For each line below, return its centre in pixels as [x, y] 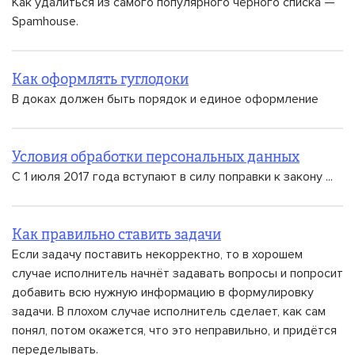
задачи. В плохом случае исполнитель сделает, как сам [169, 311]
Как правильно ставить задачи [116, 235]
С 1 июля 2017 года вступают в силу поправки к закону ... [172, 177]
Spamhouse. [45, 21]
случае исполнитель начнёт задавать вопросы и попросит [177, 273]
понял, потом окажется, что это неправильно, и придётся [174, 330]
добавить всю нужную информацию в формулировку [163, 292]
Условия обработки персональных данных [156, 158]
